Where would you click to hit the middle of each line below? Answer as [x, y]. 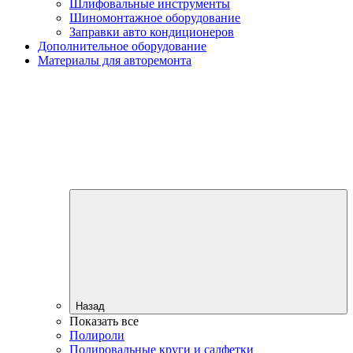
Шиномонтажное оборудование [155, 17]
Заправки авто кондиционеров [152, 32]
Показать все [104, 321]
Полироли [97, 335]
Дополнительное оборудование [122, 46]
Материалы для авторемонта [115, 60]
